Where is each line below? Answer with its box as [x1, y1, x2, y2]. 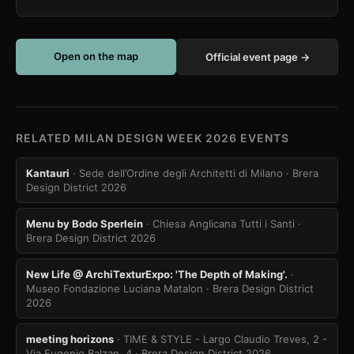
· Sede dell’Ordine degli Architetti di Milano [73, 167, 283, 179]
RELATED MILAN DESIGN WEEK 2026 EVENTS [16, 131, 289, 145]
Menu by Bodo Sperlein [26, 217, 143, 230]
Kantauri [26, 167, 70, 179]
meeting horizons [26, 333, 114, 345]
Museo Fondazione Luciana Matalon [26, 282, 203, 295]
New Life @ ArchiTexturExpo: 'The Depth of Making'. [26, 268, 288, 281]
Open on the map [54, 50, 138, 62]
